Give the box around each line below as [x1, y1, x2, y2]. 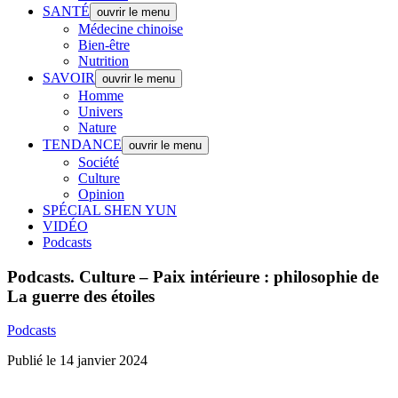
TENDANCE [43, 137, 122, 152]
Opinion [78, 187, 124, 202]
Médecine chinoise [78, 21, 183, 36]
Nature [78, 120, 116, 135]
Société [78, 155, 119, 170]
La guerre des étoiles [7, 286, 155, 306]
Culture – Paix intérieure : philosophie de [75, 267, 378, 286]
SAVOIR [43, 70, 95, 85]
